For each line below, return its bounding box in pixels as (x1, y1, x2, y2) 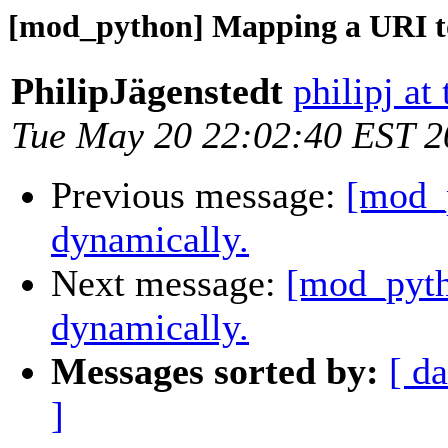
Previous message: (51, 174, 346, 217)
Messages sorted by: (51, 350, 379, 393)
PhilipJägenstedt (11, 70, 283, 113)
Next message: (51, 262, 286, 305)
